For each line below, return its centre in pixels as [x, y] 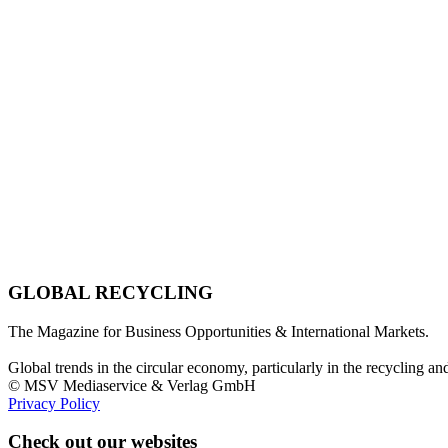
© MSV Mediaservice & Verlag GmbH [132, 385]
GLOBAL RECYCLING [110, 292]
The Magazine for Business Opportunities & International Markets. [218, 331]
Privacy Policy [54, 403]
